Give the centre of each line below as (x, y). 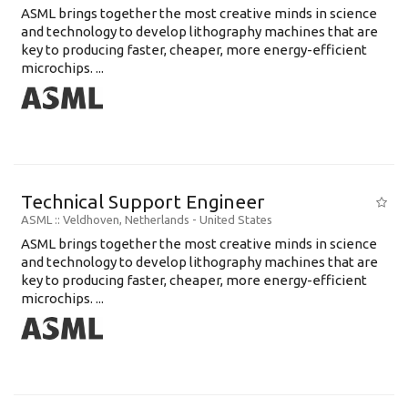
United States (236, 219)
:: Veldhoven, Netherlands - (127, 219)
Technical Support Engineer (143, 201)
